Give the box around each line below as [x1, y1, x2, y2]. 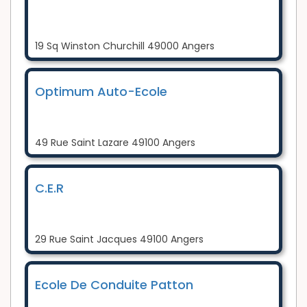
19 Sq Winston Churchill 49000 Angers [35, 38, 214, 53]
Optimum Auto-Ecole [35, 82, 167, 100]
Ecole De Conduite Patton [35, 275, 193, 293]
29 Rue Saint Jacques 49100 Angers [35, 232, 204, 246]
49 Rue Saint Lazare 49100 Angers [35, 135, 195, 149]
